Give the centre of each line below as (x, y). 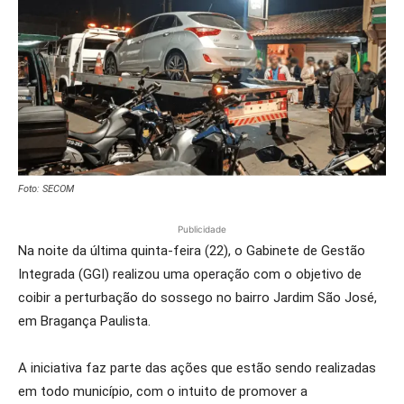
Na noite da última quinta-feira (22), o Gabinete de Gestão (192, 251)
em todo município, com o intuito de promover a (163, 392)
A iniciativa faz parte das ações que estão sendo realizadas (197, 368)
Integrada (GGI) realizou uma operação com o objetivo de (190, 275)
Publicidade (202, 230)
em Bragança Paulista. (84, 321)
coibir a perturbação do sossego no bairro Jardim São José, (197, 298)
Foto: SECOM (46, 189)
